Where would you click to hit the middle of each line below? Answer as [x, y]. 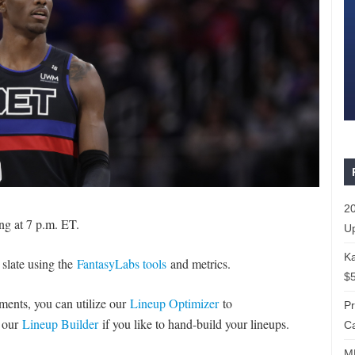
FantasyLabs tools [121, 264]
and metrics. [198, 264]
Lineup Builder [60, 324]
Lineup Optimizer [174, 303]
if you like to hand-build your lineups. [193, 324]
